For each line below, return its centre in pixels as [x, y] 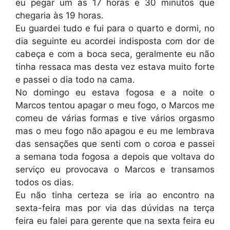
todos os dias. [45, 182]
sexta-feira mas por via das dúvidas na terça [115, 208]
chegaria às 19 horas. [60, 15]
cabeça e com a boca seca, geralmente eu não [115, 54]
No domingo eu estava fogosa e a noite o [115, 92]
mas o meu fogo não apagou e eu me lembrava [115, 131]
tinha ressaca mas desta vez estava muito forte [115, 66]
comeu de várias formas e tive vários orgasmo [115, 118]
